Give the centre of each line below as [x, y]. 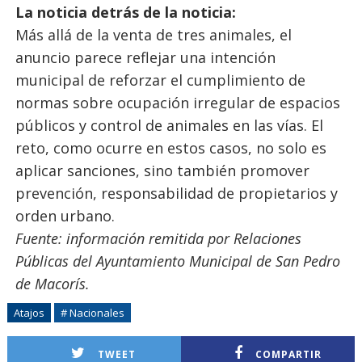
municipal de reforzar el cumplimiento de [160, 80]
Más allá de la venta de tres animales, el [153, 35]
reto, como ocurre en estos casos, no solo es [170, 148]
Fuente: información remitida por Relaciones [158, 238]
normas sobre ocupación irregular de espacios [177, 103]
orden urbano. [65, 216]
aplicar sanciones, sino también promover [162, 170]
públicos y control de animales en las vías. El [169, 125]
